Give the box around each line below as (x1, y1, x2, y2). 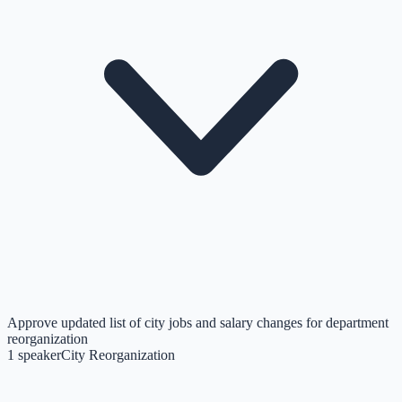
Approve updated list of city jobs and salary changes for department (7, 314, 389, 330)
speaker (18, 346, 61, 363)
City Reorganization (61, 346, 175, 363)
